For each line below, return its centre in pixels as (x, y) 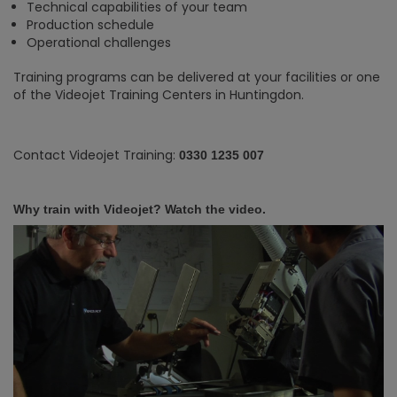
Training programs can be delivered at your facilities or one (197, 77)
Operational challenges (99, 43)
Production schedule (90, 25)
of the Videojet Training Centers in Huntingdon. (159, 95)
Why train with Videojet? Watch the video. (140, 209)
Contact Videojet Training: (96, 155)
